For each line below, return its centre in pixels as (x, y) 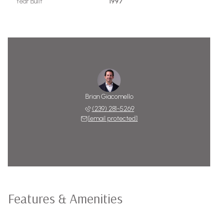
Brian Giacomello (109, 97)
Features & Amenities (65, 198)
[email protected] (113, 118)
